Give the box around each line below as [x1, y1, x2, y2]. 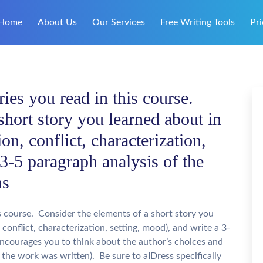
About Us [38, 18, 77, 27]
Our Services [92, 18, 145, 27]
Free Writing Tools [160, 18, 235, 27]
